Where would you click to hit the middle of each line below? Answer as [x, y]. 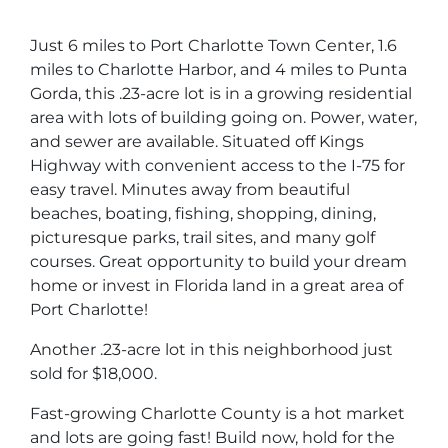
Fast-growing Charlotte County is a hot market [217, 413]
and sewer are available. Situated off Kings [197, 141]
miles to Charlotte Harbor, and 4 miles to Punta [218, 69]
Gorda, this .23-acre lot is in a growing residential [221, 93]
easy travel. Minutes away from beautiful [190, 189]
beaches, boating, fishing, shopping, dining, [203, 213]
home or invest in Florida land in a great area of [216, 285]
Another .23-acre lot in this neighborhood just [211, 349]
